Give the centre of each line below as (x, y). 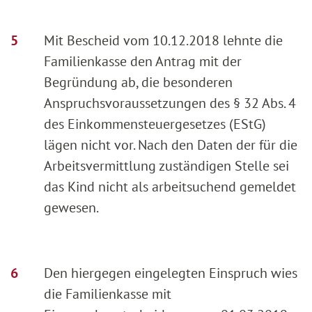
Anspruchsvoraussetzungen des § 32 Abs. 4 (170, 103)
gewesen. (71, 207)
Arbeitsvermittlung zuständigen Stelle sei (166, 165)
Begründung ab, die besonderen (138, 82)
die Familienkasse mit (108, 294)
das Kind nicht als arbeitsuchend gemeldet (170, 186)
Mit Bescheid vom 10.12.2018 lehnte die (163, 40)
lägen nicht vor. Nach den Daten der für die (171, 145)
